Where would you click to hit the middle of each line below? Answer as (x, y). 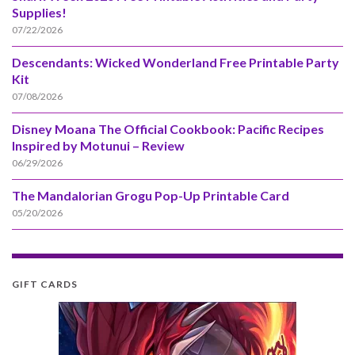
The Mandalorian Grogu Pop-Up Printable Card (151, 196)
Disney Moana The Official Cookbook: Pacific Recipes (168, 129)
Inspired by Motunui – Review (98, 146)
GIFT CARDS (45, 284)
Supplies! (39, 13)
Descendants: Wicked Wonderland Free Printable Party (176, 63)
